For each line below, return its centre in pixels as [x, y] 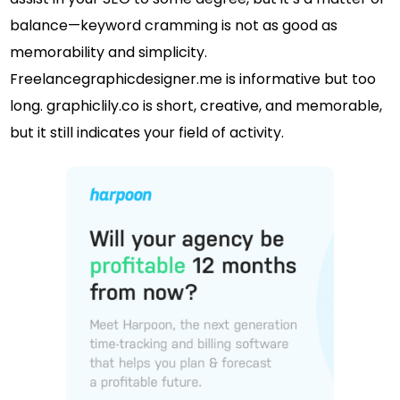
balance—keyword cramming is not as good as [174, 25]
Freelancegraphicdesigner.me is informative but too [193, 79]
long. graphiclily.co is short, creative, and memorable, [196, 105]
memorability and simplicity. [109, 52]
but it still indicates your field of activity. [147, 132]
